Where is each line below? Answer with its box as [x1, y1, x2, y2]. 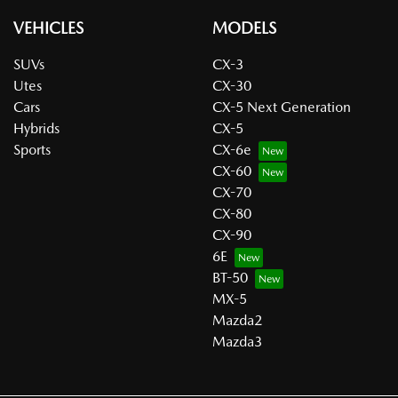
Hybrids [13, 120, 60, 137]
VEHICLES [13, 19, 84, 37]
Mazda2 [212, 312, 262, 329]
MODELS [212, 19, 276, 37]
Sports [13, 141, 51, 158]
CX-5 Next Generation [212, 99, 351, 115]
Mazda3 [212, 333, 262, 350]
